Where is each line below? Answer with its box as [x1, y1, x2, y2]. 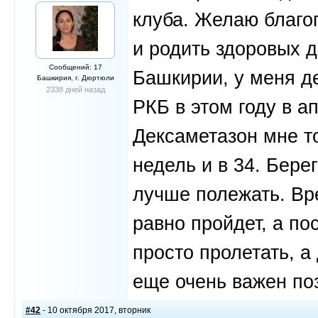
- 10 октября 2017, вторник [40, 305, 150, 315]
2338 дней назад [45, 85, 105, 94]
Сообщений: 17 [48, 63, 102, 71]
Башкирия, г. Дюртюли [36, 74, 114, 82]
